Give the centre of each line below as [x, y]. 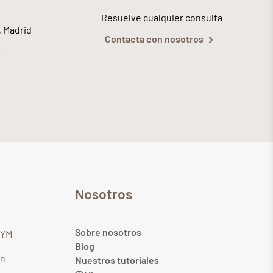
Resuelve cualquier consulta [161, 18]
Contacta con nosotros [154, 39]
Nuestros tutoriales [117, 260]
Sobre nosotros [108, 232]
